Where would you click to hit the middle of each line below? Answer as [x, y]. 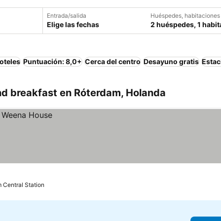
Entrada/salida [67, 16]
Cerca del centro [113, 61]
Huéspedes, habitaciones [185, 16]
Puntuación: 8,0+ [53, 61]
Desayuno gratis [171, 61]
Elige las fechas [73, 24]
